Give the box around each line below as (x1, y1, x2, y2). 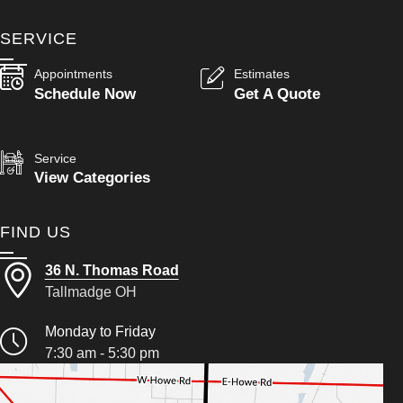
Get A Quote (234, 84, 321, 103)
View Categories (33, 168, 150, 187)
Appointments (33, 67, 112, 82)
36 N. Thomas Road (44, 262, 179, 279)
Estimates (234, 67, 291, 82)
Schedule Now (33, 84, 136, 103)
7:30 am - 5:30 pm (44, 345, 159, 362)
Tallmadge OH (44, 283, 137, 300)
